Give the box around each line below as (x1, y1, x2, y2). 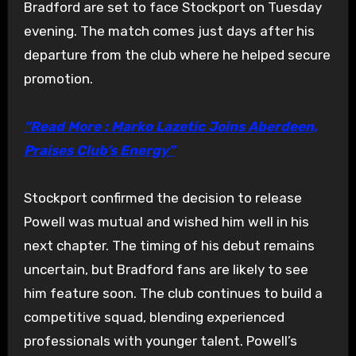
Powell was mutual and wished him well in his (23, 213, 309, 230)
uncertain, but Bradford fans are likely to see (23, 261, 308, 277)
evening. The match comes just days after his (23, 22, 315, 39)
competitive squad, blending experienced (23, 308, 284, 325)
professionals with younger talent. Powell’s (23, 332, 297, 349)
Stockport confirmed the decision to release (23, 189, 302, 206)
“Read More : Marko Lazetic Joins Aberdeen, (23, 118, 318, 134)
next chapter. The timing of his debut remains (23, 237, 315, 253)
